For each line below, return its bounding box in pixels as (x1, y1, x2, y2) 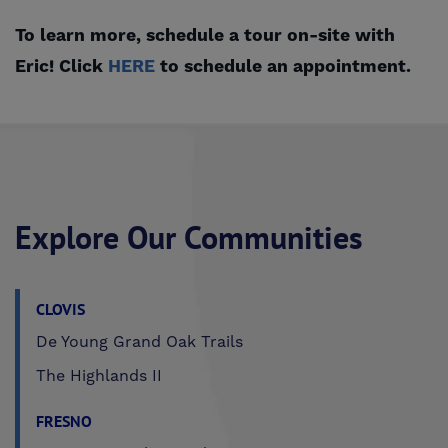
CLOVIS (36, 298, 85, 319)
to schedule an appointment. (155, 55, 411, 78)
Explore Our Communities (15, 216, 363, 258)
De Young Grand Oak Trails (36, 331, 243, 352)
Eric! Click (15, 55, 108, 78)
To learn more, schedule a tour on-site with (15, 24, 395, 47)
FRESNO (36, 410, 92, 431)
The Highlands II (36, 365, 162, 386)
